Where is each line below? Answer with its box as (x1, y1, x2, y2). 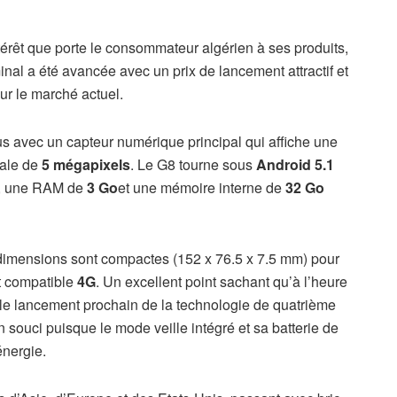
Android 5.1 (256, 153, 334, 175)
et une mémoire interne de (118, 176, 282, 198)
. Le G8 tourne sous (130, 153, 256, 175)
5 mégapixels (42, 153, 130, 175)
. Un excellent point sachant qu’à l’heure (96, 270, 347, 292)
